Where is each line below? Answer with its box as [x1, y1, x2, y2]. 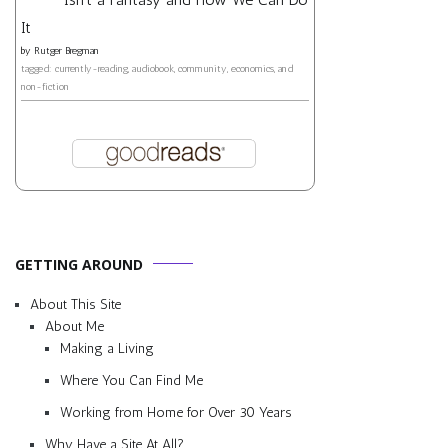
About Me [45, 317, 104, 335]
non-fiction [21, 80, 69, 93]
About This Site [30, 295, 121, 313]
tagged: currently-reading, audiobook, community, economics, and [21, 62, 293, 75]
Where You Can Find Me [60, 371, 203, 389]
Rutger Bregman [34, 44, 99, 57]
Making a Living [60, 339, 154, 357]
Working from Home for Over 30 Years [60, 403, 292, 421]
